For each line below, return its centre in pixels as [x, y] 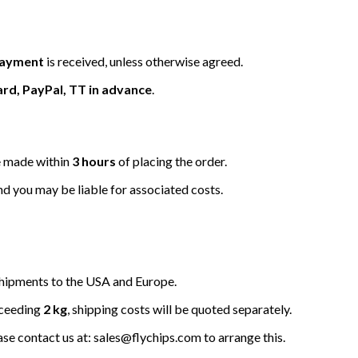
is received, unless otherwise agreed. [143, 62]
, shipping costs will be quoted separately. [179, 309]
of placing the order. [171, 161]
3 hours [94, 161]
